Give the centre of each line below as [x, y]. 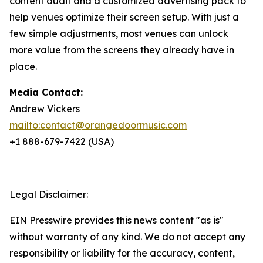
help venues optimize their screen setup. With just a [124, 17]
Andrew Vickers [45, 108]
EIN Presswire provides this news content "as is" [117, 220]
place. [23, 66]
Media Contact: [46, 92]
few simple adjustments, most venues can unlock [119, 33]
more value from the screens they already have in [122, 50]
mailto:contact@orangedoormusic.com [98, 125]
